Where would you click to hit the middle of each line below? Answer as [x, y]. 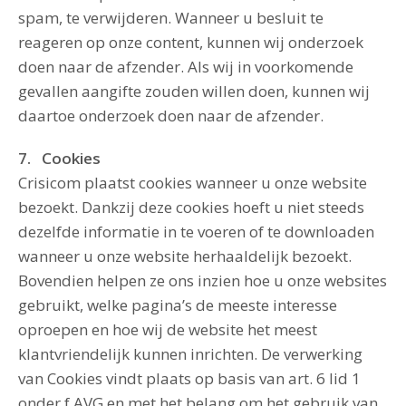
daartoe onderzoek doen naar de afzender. [171, 116]
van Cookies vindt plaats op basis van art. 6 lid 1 [189, 378]
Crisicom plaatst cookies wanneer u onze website [193, 183]
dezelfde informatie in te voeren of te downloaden [196, 232]
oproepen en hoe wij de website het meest [168, 329]
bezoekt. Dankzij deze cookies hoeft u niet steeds [191, 207]
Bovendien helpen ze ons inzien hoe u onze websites [203, 280]
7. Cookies [59, 158]
